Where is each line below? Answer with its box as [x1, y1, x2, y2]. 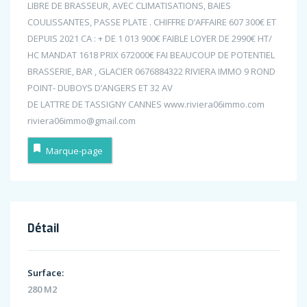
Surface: [27, 267, 64, 280]
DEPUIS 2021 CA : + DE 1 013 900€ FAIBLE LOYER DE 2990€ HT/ [27, 32, 272, 45]
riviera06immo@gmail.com [27, 114, 136, 127]
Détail [27, 220, 59, 236]
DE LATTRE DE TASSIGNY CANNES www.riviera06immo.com [27, 98, 265, 111]
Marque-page [46, 144, 103, 157]
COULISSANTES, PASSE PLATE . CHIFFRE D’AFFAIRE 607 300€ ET [27, 16, 276, 29]
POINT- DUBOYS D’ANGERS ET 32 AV [27, 82, 173, 95]
